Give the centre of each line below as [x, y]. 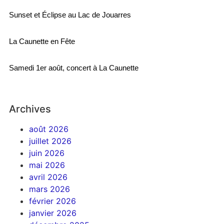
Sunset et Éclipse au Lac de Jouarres [70, 14]
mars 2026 [49, 189]
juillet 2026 [50, 141]
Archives [30, 109]
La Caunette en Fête [42, 41]
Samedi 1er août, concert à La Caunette [73, 67]
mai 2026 [47, 165]
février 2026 [52, 201]
